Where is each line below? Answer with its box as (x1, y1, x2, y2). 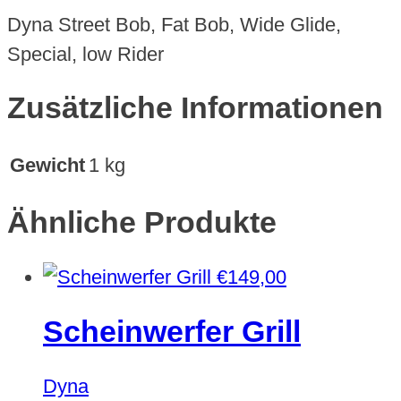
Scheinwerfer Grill (43, 314, 301, 348)
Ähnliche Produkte (7, 206, 277, 240)
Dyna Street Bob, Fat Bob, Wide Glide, (7, 13, 341, 36)
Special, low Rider (7, 42, 164, 65)
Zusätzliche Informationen (7, 91, 383, 125)
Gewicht (10, 154, 85, 177)
